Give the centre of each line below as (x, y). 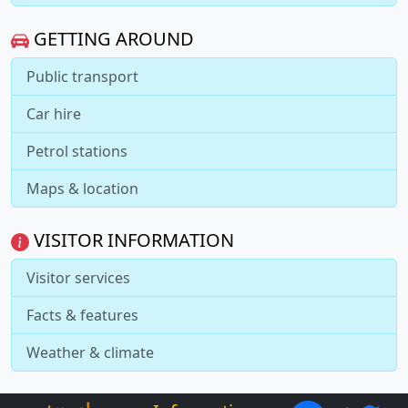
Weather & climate (90, 353)
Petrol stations (77, 152)
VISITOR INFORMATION (132, 240)
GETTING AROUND (112, 39)
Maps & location (82, 189)
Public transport (82, 77)
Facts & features (82, 316)
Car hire (54, 114)
